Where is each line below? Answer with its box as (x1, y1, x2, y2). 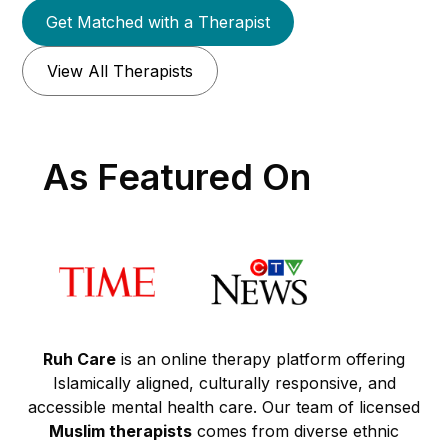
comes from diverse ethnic (192, 421, 399, 442)
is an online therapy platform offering (116, 349, 405, 370)
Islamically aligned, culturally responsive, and (52, 373, 396, 394)
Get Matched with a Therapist (46, 12, 271, 32)
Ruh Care (43, 349, 116, 370)
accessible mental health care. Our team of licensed (28, 397, 420, 418)
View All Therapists (47, 61, 194, 81)
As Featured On (42, 155, 311, 199)
